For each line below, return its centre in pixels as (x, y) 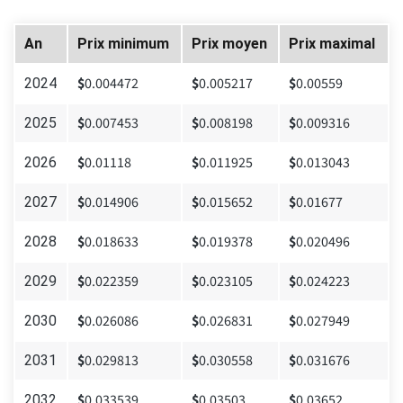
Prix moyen (229, 44)
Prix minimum (123, 44)
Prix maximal (332, 44)
